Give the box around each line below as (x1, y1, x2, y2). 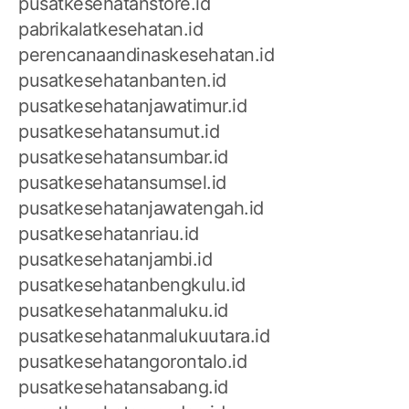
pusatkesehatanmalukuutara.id (18, 325, 269, 348)
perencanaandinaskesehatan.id (18, 44, 274, 67)
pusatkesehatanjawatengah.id (18, 197, 264, 220)
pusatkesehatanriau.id (18, 223, 199, 246)
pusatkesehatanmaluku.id (18, 299, 228, 322)
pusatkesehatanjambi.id (18, 248, 212, 271)
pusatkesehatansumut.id (18, 121, 219, 143)
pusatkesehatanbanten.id (18, 69, 226, 92)
